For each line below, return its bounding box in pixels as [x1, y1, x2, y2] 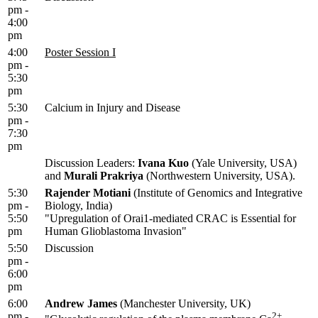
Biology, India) [45, 199, 112, 212]
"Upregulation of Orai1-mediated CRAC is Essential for [45, 212, 296, 225]
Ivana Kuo [138, 157, 189, 170]
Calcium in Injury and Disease [45, 102, 180, 114]
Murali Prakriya [64, 170, 143, 182]
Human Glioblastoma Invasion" [45, 225, 187, 238]
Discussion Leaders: [45, 157, 138, 170]
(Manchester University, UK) [117, 297, 251, 310]
